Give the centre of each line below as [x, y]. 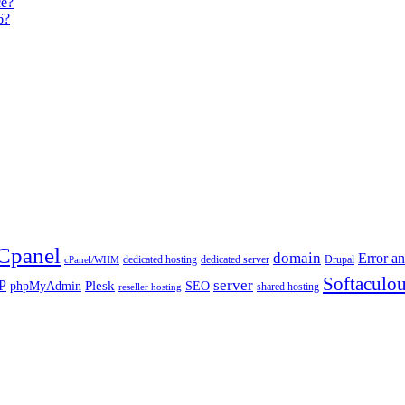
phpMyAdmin [46, 286]
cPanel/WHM [92, 259]
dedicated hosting [160, 259]
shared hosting [288, 286]
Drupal [339, 259]
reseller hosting [150, 287]
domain [297, 257]
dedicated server [235, 259]
